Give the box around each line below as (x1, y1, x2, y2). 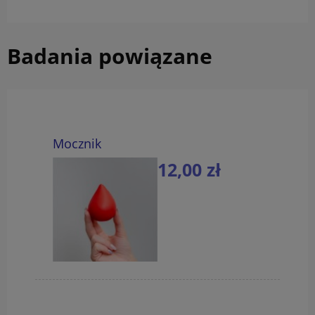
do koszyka (212, 198, 269, 211)
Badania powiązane (7, 41, 212, 71)
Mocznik (53, 135, 101, 153)
